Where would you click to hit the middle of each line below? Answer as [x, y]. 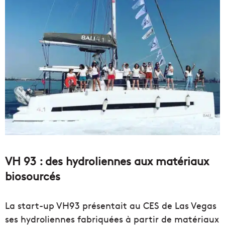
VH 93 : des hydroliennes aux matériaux [107, 160]
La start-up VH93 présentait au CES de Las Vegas [111, 205]
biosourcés [33, 176]
